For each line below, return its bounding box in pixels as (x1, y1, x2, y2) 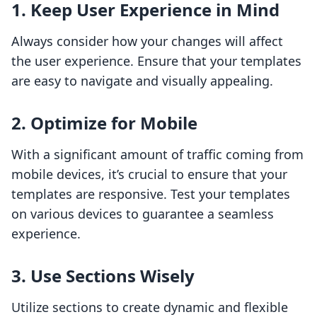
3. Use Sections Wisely (11, 264, 195, 288)
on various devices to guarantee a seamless (11, 205, 274, 223)
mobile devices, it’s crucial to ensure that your (11, 166, 287, 183)
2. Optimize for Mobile (11, 111, 197, 135)
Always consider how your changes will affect (11, 33, 283, 50)
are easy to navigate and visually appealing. (11, 72, 273, 90)
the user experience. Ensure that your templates (11, 52, 301, 70)
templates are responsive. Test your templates (11, 185, 290, 203)
